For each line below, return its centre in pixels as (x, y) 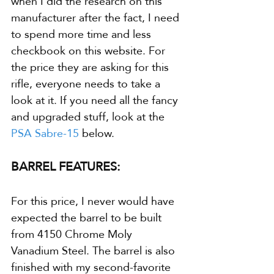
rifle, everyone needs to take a (87, 84)
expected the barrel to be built (88, 218)
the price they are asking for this (91, 67)
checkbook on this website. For (90, 51)
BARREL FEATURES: (66, 167)
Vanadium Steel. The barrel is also (94, 251)
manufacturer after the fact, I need (97, 18)
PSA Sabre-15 (45, 133)
